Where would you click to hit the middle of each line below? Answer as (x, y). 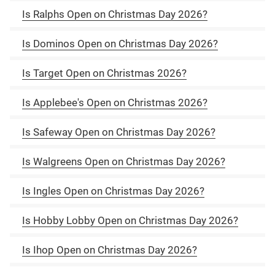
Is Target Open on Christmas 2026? (104, 73)
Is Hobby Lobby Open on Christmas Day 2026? (130, 220)
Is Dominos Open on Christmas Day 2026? (120, 43)
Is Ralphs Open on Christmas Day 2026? (115, 14)
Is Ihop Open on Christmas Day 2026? (110, 250)
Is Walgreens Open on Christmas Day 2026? (124, 161)
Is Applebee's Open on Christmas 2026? (115, 102)
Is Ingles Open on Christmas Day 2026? (113, 191)
